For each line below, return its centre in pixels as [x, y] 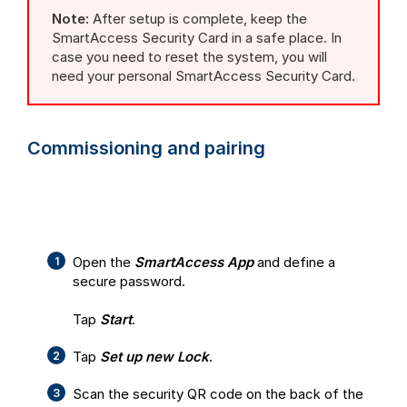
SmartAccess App [194, 262]
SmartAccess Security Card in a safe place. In [197, 37]
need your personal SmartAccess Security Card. [203, 75]
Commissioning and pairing [146, 148]
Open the [104, 262]
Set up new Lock [154, 356]
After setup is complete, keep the [198, 18]
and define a [294, 262]
